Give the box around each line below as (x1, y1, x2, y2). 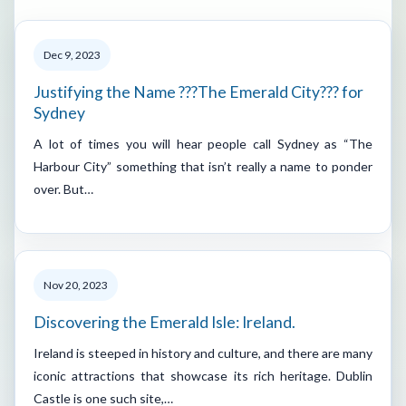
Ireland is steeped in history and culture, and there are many (34, 344, 372, 361)
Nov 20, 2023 (43, 277, 108, 292)
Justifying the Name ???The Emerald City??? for (34, 82, 363, 101)
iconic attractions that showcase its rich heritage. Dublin (34, 367, 372, 383)
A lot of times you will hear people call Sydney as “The (34, 135, 372, 151)
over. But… (34, 180, 93, 197)
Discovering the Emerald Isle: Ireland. (34, 312, 295, 332)
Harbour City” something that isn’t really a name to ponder (34, 158, 372, 174)
